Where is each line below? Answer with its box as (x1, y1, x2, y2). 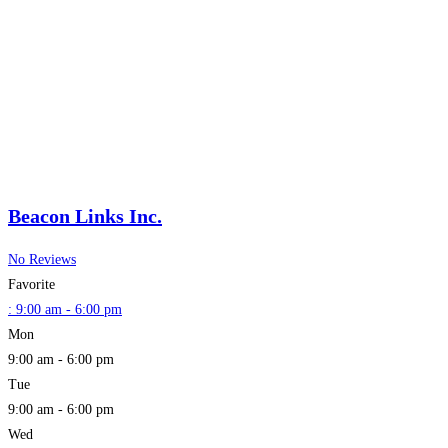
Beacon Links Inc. (8, 205, 162, 228)
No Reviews (8, 251, 76, 267)
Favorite (8, 276, 55, 292)
